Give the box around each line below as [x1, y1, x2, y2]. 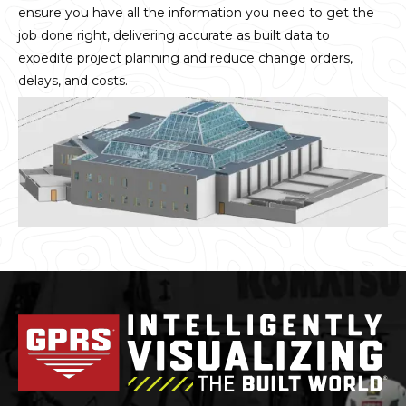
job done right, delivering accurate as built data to [18, 26, 330, 43]
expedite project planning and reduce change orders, [18, 49, 353, 66]
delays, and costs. [18, 72, 128, 89]
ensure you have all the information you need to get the [18, 4, 374, 21]
